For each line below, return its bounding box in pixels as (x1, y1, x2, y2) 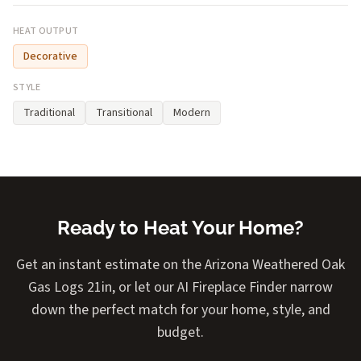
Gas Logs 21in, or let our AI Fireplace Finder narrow (28, 276, 333, 297)
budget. (157, 322, 204, 342)
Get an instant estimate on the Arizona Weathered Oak (16, 254, 345, 275)
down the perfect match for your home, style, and (31, 299, 330, 320)
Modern (173, 104, 210, 121)
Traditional (23, 104, 75, 121)
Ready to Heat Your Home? (57, 215, 304, 239)
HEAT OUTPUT (13, 23, 79, 38)
